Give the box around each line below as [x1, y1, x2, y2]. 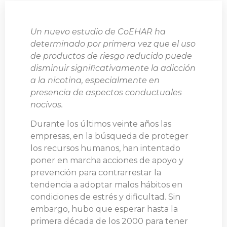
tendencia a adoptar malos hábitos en [30, 179, 182, 190]
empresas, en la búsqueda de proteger [30, 131, 188, 141]
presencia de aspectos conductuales [30, 87, 182, 97]
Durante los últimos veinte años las [30, 119, 171, 129]
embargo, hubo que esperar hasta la [30, 204, 178, 214]
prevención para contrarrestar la [30, 167, 161, 177]
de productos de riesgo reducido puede [30, 51, 192, 61]
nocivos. [30, 99, 63, 109]
